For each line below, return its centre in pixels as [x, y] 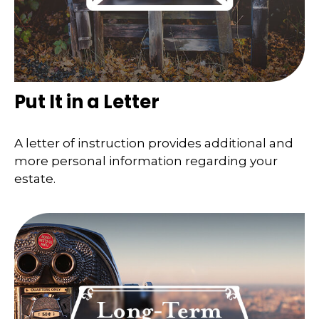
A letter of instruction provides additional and [154, 143]
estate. [35, 178]
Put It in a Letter [87, 102]
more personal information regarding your [146, 161]
